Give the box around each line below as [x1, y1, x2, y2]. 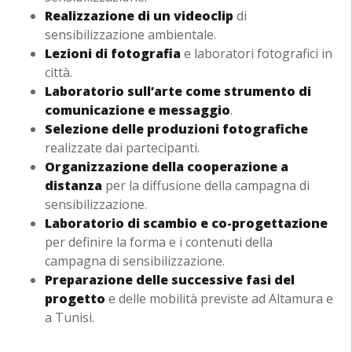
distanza [44, 177, 102, 195]
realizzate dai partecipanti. [44, 139, 200, 157]
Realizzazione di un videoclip [44, 7, 233, 25]
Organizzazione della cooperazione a [44, 158, 288, 176]
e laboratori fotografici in [180, 45, 332, 63]
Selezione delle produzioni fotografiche [44, 120, 308, 138]
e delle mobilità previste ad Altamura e [104, 290, 333, 308]
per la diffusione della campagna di [101, 177, 310, 195]
